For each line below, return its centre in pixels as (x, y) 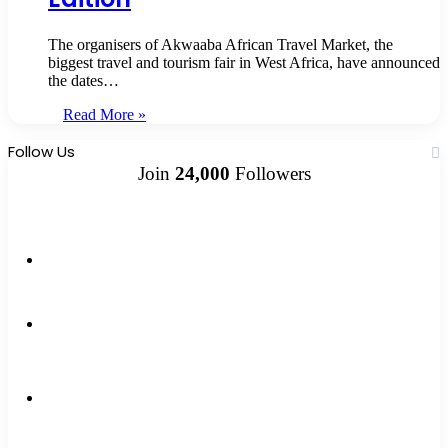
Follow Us (41, 152)
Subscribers (124, 371)
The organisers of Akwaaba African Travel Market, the (220, 45)
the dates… (83, 81)
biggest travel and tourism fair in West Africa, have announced (244, 63)
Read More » (104, 115)
